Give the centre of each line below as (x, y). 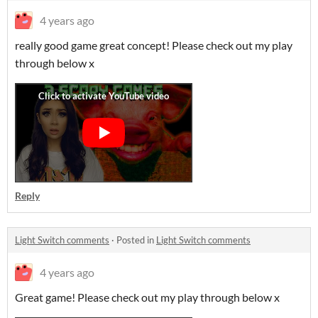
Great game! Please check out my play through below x (148, 297)
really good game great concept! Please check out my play (154, 45)
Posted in (136, 240)
